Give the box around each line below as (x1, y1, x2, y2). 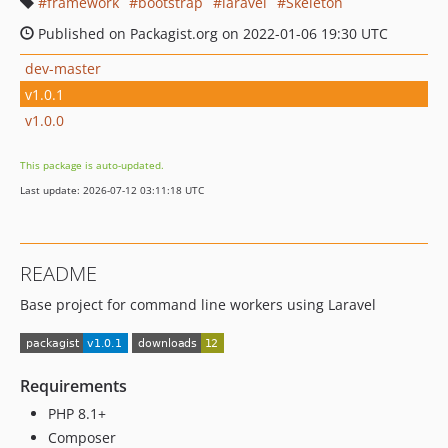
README (20, 260, 97, 287)
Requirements (20, 375, 127, 398)
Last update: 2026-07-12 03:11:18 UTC (20, 183, 204, 197)
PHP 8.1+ (48, 404, 106, 424)
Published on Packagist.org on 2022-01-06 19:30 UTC (34, 24, 388, 43)
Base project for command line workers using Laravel (20, 295, 376, 314)
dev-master (25, 58, 101, 78)
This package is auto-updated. (20, 158, 164, 172)
